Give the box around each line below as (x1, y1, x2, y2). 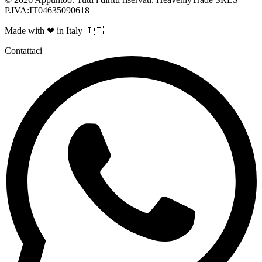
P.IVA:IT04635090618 (5, 5, 89, 16)
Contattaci (5, 46, 42, 56)
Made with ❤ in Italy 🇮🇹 (5, 26, 104, 36)
